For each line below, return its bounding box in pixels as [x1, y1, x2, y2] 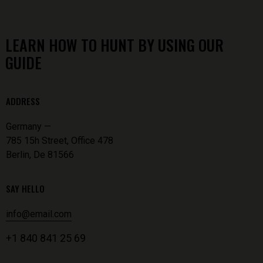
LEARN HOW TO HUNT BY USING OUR [5, 33, 224, 56]
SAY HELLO [6, 182, 45, 195]
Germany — [6, 121, 51, 132]
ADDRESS [6, 95, 40, 107]
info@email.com [6, 208, 72, 220]
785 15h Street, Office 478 [6, 135, 113, 146]
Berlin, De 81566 [6, 149, 74, 160]
